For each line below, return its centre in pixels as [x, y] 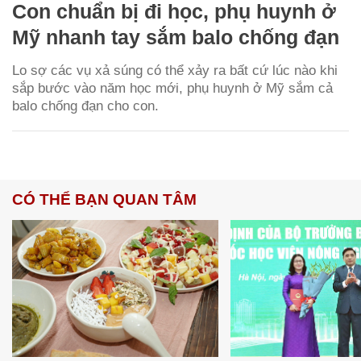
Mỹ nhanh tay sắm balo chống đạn [176, 37]
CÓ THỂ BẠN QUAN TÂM [104, 199]
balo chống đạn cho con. [87, 106]
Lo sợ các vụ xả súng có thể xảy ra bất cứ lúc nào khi [175, 70]
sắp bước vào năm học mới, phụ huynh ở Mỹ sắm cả [172, 88]
